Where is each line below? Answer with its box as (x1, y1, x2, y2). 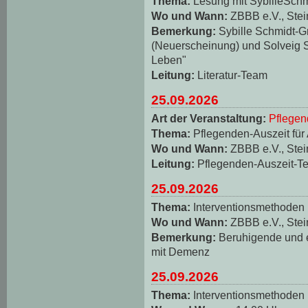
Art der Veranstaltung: (151, 111, 266, 124)
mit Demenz (151, 245, 210, 258)
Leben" (151, 53, 186, 66)
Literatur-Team (197, 68, 267, 81)
